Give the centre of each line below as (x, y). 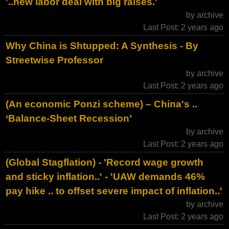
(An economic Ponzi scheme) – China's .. (101, 104)
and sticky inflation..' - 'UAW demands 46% (105, 177)
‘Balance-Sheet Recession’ (69, 118)
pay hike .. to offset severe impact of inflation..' (114, 191)
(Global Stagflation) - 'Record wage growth (105, 162)
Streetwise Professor (54, 60)
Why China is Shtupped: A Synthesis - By (102, 46)
